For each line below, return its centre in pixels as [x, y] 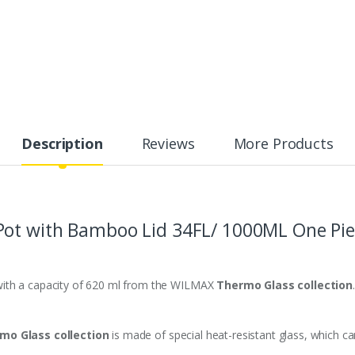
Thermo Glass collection [285, 284]
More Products [283, 143]
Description [62, 143]
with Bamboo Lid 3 [104, 229]
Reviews [168, 143]
